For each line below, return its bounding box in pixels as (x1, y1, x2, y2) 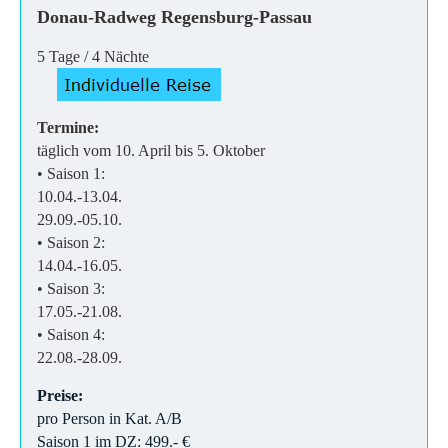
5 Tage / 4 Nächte (37, 47, 153, 65)
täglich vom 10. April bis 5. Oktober (37, 141, 265, 159)
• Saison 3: (37, 279, 109, 297)
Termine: (37, 118, 99, 136)
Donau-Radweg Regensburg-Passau (37, 6, 312, 27)
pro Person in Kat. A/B (37, 409, 182, 427)
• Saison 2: (37, 233, 109, 251)
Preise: (37, 386, 83, 404)
